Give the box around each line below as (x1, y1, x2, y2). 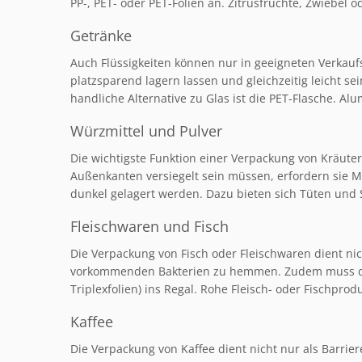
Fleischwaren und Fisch (70, 216, 229, 236)
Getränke (70, 25, 132, 45)
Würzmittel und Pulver (70, 120, 222, 141)
